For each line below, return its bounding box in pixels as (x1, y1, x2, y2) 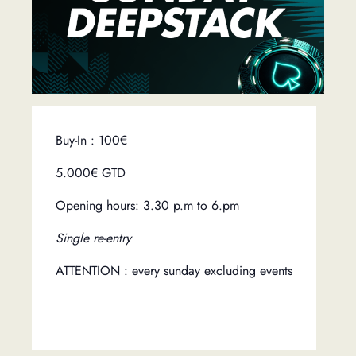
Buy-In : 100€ (56, 131, 127, 150)
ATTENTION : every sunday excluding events (56, 261, 292, 281)
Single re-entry (56, 229, 131, 248)
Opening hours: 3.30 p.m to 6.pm (56, 196, 239, 215)
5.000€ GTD (56, 164, 126, 183)
